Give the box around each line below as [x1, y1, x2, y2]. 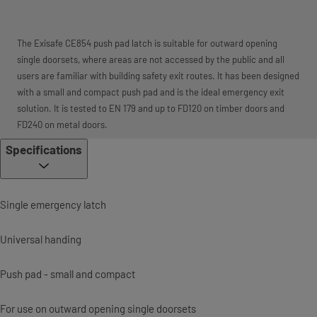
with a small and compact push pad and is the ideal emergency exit [17, 86, 284, 98]
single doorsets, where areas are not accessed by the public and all [17, 53, 284, 65]
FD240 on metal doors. [17, 118, 108, 130]
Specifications [6, 142, 82, 156]
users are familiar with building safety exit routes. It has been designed [17, 69, 299, 81]
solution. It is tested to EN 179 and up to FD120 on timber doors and [17, 102, 284, 114]
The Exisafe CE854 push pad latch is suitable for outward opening [17, 37, 277, 49]
